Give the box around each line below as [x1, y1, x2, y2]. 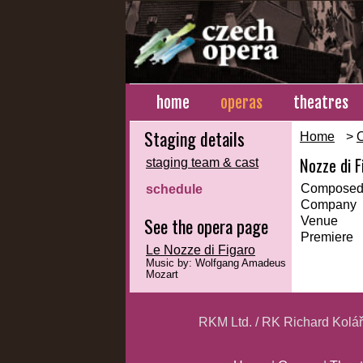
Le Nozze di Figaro [146, 243, 255, 258]
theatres [293, 92, 348, 113]
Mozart [146, 269, 178, 281]
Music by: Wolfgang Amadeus [146, 258, 286, 270]
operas [220, 92, 263, 113]
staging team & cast [146, 156, 258, 170]
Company [301, 198, 357, 212]
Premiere [301, 230, 353, 245]
